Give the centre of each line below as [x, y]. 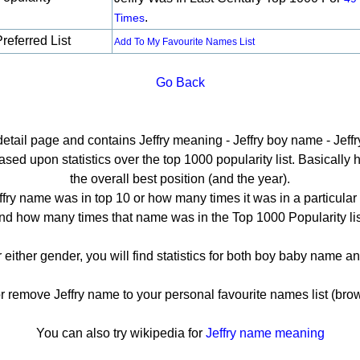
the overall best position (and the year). [180, 179]
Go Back [180, 82]
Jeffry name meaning [265, 333]
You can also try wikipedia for [121, 333]
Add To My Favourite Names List [184, 42]
